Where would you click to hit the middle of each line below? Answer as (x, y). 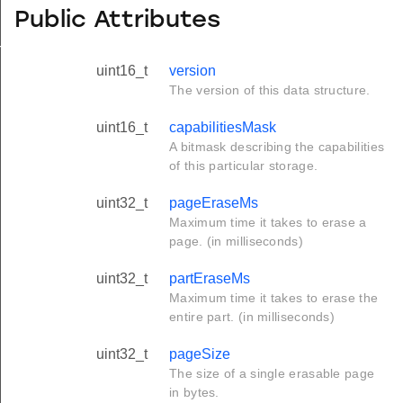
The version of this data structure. (270, 90)
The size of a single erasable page (272, 374)
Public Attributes (117, 21)
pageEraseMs (214, 203)
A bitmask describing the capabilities (277, 147)
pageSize (200, 354)
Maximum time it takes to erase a (268, 223)
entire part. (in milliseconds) (252, 317)
